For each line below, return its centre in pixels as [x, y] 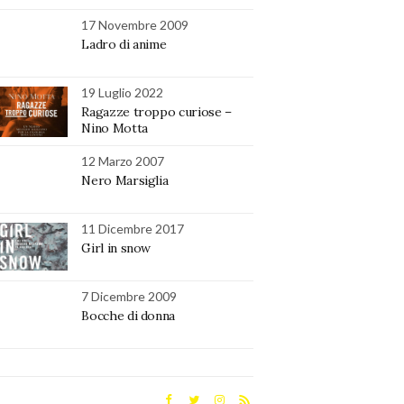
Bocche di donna [129, 315]
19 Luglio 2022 [123, 92]
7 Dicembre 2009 [129, 296]
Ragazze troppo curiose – [156, 111]
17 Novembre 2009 [135, 24]
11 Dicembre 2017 [133, 228]
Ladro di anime [124, 44]
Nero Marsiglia [125, 180]
